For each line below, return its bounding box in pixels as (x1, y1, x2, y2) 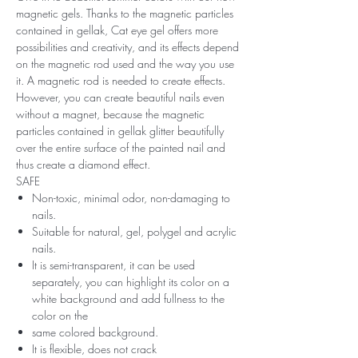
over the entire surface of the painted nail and (16, 139, 225, 155)
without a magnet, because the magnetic (16, 105, 205, 121)
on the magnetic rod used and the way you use (16, 55, 234, 71)
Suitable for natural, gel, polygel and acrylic (32, 223, 237, 239)
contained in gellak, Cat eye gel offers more (16, 22, 218, 38)
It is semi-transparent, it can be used (32, 257, 195, 272)
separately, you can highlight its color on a (32, 273, 229, 289)
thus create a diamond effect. (16, 156, 150, 172)
